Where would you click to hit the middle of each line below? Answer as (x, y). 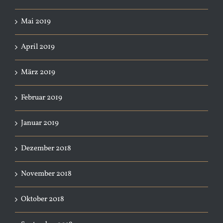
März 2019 (38, 72)
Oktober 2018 (43, 199)
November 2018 (46, 174)
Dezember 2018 (46, 149)
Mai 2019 (36, 22)
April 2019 (38, 47)
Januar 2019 (40, 123)
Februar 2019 (42, 98)
